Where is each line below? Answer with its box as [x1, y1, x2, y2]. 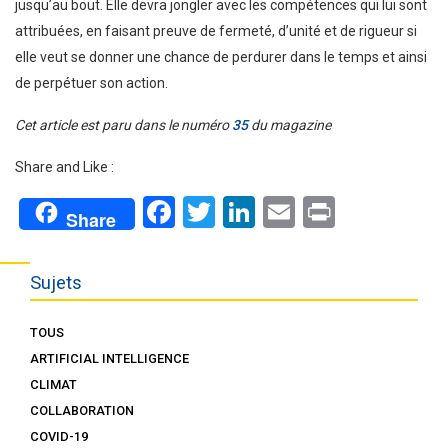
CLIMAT [30, 377, 77, 393]
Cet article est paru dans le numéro [15, 116, 232, 133]
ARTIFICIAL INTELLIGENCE [30, 351, 189, 367]
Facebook [175, 192, 313, 231]
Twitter [215, 192, 317, 231]
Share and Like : [15, 158, 114, 175]
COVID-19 [30, 429, 88, 445]
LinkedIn [255, 192, 377, 231]
